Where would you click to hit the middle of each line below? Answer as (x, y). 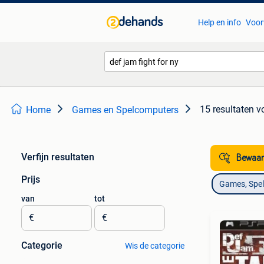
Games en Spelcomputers (125, 110)
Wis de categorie (154, 246)
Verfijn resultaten (58, 157)
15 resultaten (227, 109)
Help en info (219, 22)
